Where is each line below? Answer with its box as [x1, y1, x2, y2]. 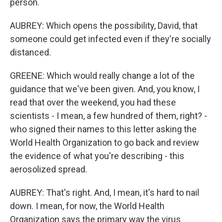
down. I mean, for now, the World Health [10, 201, 165, 211]
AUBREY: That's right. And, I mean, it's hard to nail [10, 187, 199, 198]
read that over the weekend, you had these [10, 97, 176, 108]
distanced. [10, 47, 51, 57]
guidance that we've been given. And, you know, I [10, 84, 200, 94]
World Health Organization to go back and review [10, 137, 199, 148]
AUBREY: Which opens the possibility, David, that [10, 20, 198, 31]
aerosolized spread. [10, 164, 87, 174]
